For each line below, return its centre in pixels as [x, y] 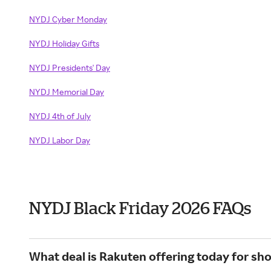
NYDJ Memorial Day [67, 92]
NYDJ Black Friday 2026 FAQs [140, 208]
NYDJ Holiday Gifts [64, 43]
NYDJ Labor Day [60, 140]
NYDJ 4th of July [60, 116]
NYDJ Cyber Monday [68, 19]
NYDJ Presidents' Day [70, 67]
